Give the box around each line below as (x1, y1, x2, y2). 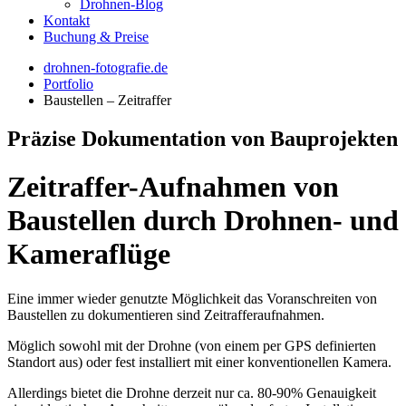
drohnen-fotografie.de (43, 60, 168, 75)
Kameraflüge (7, 237, 170, 271)
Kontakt (43, 13, 90, 28)
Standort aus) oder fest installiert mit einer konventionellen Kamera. (7, 353, 391, 370)
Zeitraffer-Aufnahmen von (7, 170, 339, 204)
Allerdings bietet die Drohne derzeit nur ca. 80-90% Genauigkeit (7, 384, 376, 401)
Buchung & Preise (43, 29, 149, 44)
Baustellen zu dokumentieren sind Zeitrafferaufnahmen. (7, 306, 324, 323)
